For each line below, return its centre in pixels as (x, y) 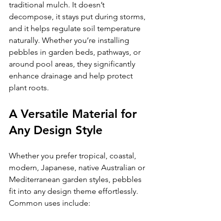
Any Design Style (56, 130)
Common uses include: (50, 203)
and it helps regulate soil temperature (76, 28)
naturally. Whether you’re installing (70, 40)
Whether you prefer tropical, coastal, (74, 155)
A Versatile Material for (74, 113)
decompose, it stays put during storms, (78, 16)
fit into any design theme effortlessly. (74, 191)
